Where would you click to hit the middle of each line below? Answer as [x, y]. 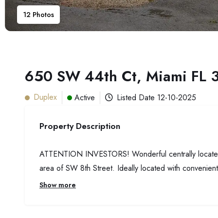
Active [85, 97]
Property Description [80, 126]
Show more [58, 185]
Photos [42, 15]
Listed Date [137, 98]
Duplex [45, 97]
